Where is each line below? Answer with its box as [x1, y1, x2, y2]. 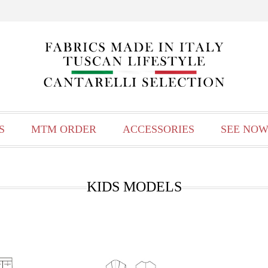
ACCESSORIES [122, 123, 194, 135]
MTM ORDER [31, 123, 96, 135]
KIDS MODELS [86, 179, 182, 194]
